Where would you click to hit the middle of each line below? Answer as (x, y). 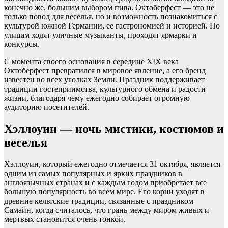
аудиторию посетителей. (47, 107)
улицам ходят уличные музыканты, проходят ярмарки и (101, 35)
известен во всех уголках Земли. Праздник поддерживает (104, 79)
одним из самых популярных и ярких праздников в (93, 173)
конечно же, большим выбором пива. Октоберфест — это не (109, 7)
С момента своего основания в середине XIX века (91, 61)
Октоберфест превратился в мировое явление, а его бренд (105, 70)
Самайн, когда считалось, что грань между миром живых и (107, 210)
